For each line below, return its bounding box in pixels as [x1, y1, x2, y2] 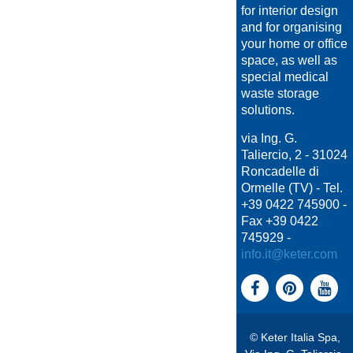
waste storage [240, 86, 319, 100]
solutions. [240, 102, 295, 117]
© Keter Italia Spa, [249, 330, 340, 344]
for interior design [240, 3, 338, 17]
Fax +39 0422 [240, 214, 318, 228]
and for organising [240, 20, 342, 34]
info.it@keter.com [240, 247, 337, 261]
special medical [240, 69, 329, 84]
